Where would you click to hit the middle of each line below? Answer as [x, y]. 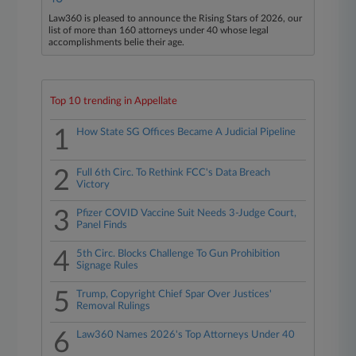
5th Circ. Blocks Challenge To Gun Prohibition [178, 254]
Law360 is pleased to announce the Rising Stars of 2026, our [176, 18]
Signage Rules [108, 266]
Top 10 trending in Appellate [114, 101]
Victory [93, 185]
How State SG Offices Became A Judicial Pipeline [186, 132]
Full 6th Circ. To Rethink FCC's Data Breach [174, 173]
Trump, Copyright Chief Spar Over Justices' [174, 294]
